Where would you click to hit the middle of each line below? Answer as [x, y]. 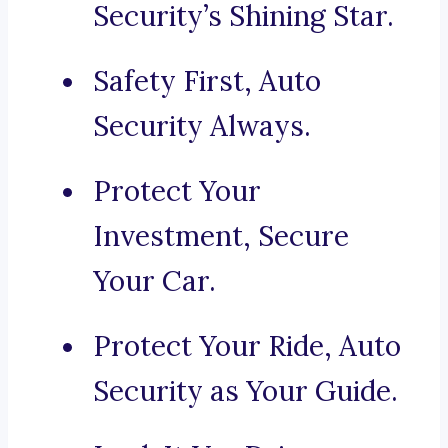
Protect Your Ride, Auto [247, 346]
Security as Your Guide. [245, 391]
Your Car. [154, 281]
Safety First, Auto [207, 81]
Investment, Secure [221, 236]
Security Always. [202, 126]
